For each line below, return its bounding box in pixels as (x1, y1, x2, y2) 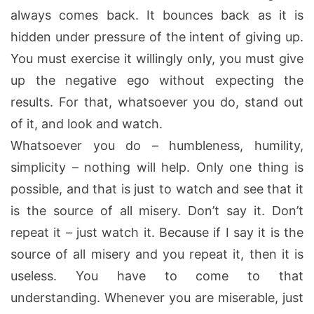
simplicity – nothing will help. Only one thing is (11, 159, 303, 175)
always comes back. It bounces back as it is (11, 7, 303, 22)
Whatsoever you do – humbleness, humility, (11, 137, 303, 153)
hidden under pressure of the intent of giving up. (11, 29, 303, 44)
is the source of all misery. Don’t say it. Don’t (11, 203, 303, 218)
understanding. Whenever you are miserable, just (11, 289, 303, 305)
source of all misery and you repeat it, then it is (11, 246, 303, 261)
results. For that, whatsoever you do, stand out (11, 94, 303, 109)
